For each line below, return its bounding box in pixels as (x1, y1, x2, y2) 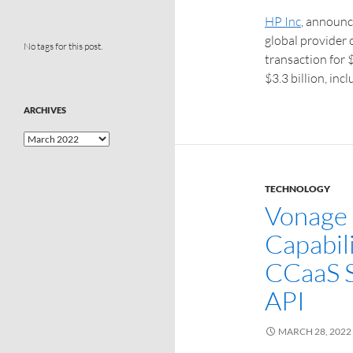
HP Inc (265, 13, 301, 29)
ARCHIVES (24, 105, 66, 115)
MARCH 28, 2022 (278, 325, 351, 337)
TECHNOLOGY (265, 183, 330, 195)
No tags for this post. (24, 40, 102, 52)
